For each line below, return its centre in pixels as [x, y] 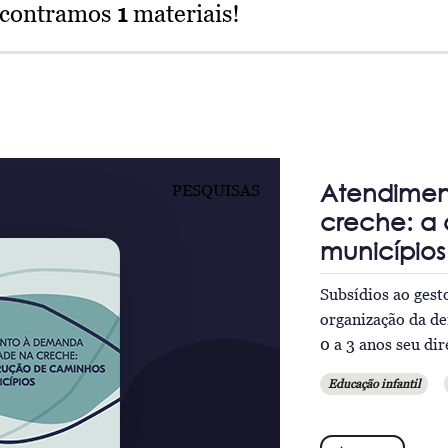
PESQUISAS [215, 190]
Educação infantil [373, 383]
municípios [382, 250]
